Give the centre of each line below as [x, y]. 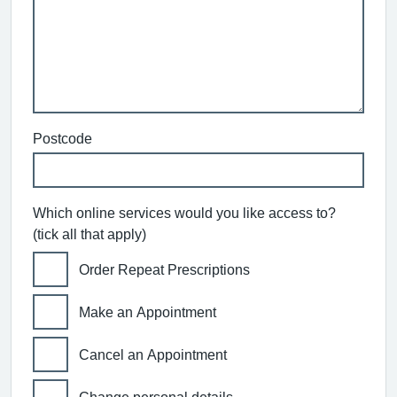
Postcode [62, 138]
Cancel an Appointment [153, 354]
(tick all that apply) [90, 234]
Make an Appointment [148, 312]
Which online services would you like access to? [184, 213]
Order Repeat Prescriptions [164, 269]
